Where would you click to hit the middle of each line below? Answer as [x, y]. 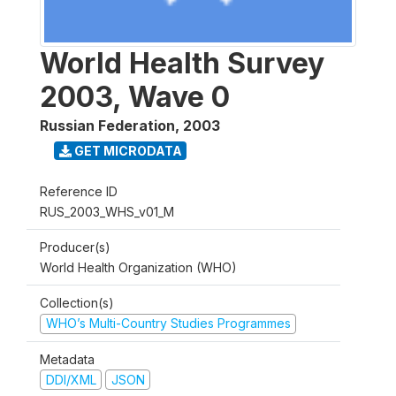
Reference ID [79, 191]
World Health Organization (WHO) [138, 267]
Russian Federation [107, 126]
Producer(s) [75, 247]
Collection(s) [77, 303]
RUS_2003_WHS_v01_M [107, 212]
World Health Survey [182, 63]
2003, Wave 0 [135, 97]
